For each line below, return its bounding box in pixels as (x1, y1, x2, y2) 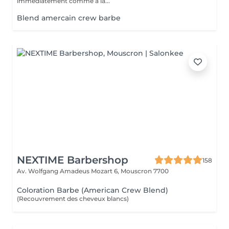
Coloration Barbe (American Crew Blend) (17, 186, 168, 195)
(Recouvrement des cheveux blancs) (17, 195, 129, 202)
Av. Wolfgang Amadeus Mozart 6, (17, 167, 121, 175)
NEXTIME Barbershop (17, 154, 128, 166)
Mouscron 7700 (121, 167, 169, 175)
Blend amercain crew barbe (17, 13, 121, 22)
